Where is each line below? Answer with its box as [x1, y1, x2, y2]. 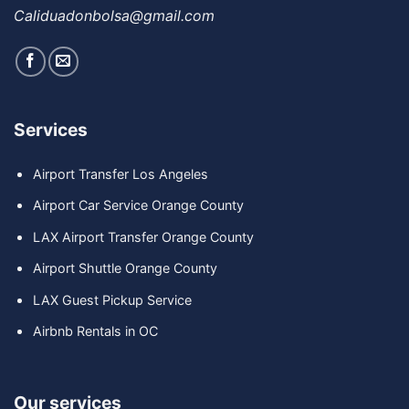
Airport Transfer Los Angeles [32, 165, 212, 182]
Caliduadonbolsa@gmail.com [14, 5, 215, 25]
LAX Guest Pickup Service [32, 291, 192, 308]
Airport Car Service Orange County [32, 197, 244, 214]
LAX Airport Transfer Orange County [32, 228, 254, 245]
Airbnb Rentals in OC [32, 323, 158, 340]
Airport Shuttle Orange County [32, 260, 217, 277]
